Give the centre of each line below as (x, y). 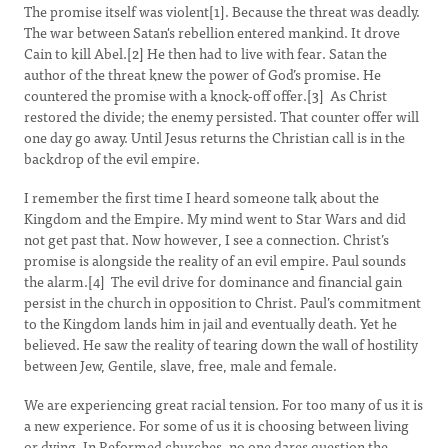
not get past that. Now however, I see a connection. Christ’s (206, 239)
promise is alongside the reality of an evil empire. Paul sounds (215, 260)
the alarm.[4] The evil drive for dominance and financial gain (213, 281)
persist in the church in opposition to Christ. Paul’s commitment (222, 302)
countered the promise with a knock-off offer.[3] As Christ (205, 95)
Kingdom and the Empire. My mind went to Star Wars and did (215, 218)
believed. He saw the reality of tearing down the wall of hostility (221, 344)
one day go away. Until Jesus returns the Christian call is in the (214, 137)
